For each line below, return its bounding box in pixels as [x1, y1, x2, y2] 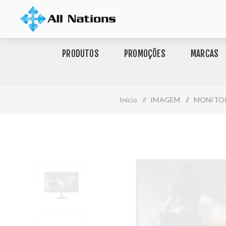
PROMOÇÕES [124, 48, 165, 59]
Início [119, 95, 137, 104]
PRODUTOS [62, 48, 99, 59]
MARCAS [190, 48, 219, 59]
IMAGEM [150, 95, 181, 104]
